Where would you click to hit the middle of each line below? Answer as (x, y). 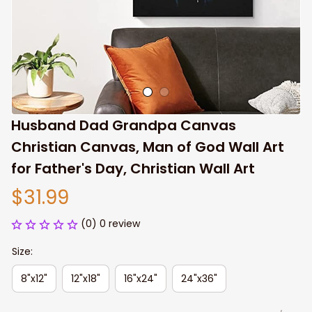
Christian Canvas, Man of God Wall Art (148, 147)
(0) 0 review (110, 224)
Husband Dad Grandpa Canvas (124, 125)
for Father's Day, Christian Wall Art (133, 169)
